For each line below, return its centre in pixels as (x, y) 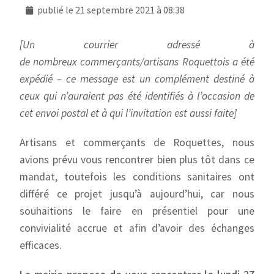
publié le (57, 10)
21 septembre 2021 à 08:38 (130, 10)
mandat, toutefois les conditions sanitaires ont (137, 177)
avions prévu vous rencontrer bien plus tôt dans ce (137, 160)
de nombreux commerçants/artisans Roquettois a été (137, 62)
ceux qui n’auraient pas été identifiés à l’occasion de (137, 96)
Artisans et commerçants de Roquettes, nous (137, 143)
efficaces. (41, 245)
